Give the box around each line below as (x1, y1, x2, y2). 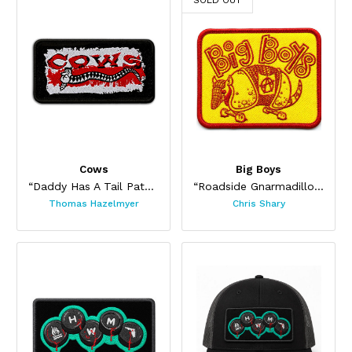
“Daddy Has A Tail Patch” (144, 180, 154, 193)
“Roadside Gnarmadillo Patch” (313, 180, 324, 193)
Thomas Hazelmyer (48, 197, 139, 209)
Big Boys (236, 163, 281, 175)
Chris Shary (232, 197, 285, 209)
